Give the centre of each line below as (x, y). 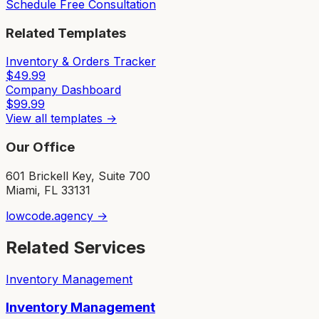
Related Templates (66, 33)
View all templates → (61, 119)
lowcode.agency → (57, 215)
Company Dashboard (63, 90)
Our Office (40, 147)
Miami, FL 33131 (48, 190)
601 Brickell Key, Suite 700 (78, 176)
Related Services (75, 247)
